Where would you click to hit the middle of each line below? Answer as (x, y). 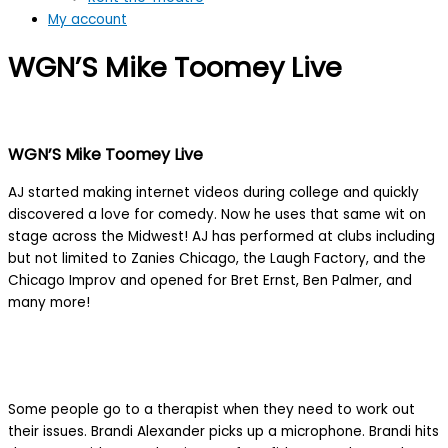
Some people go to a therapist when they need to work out (211, 409)
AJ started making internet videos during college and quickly (213, 192)
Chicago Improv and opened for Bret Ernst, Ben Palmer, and (210, 280)
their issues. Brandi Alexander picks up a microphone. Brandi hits (223, 431)
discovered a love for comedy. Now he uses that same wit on (217, 214)
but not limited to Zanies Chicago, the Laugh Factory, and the (217, 258)
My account (87, 20)
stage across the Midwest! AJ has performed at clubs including (221, 236)
